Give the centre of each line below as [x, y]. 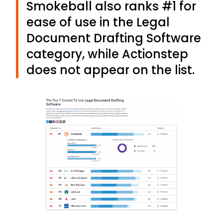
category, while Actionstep [107, 54]
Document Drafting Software [114, 38]
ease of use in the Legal [98, 22]
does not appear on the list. [111, 70]
